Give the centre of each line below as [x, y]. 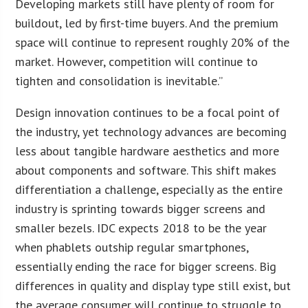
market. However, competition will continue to [137, 61]
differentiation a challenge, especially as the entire [149, 189]
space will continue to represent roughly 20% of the [153, 42]
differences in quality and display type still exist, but [153, 285]
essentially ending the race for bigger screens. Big [146, 266]
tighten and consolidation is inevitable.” [119, 80]
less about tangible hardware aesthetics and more [147, 151]
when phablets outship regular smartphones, [132, 247]
